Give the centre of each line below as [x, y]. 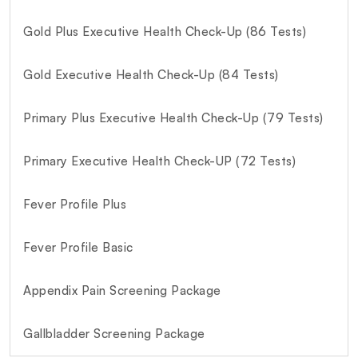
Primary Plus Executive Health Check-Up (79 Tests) [173, 117]
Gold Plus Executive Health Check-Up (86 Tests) [165, 31]
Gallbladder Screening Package [114, 333]
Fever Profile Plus [75, 204]
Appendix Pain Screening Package [122, 290]
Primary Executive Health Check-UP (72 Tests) [159, 161]
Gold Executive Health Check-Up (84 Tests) [151, 74]
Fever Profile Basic [78, 247]
